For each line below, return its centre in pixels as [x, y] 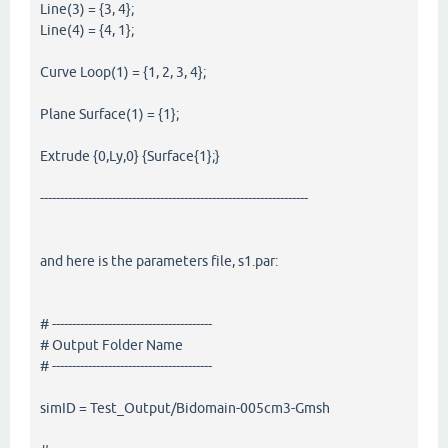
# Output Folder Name [111, 344]
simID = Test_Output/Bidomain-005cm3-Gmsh [185, 407]
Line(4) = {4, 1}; [87, 29]
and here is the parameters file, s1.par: [159, 260]
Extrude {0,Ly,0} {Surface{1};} [130, 155]
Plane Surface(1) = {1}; [109, 113]
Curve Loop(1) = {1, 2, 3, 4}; [123, 71]
